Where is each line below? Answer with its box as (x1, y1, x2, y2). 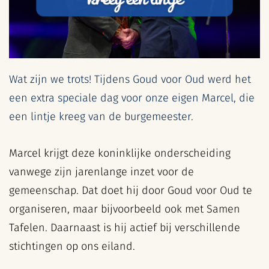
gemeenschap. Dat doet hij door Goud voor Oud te (9, 184, 252, 198)
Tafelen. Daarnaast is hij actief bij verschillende (9, 221, 240, 235)
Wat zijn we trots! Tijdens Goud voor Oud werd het (9, 73, 251, 86)
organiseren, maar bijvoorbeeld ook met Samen (9, 202, 240, 216)
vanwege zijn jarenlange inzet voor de (9, 165, 194, 179)
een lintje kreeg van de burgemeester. (9, 110, 193, 124)
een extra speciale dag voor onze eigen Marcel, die (9, 91, 255, 105)
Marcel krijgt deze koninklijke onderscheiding (9, 147, 231, 160)
